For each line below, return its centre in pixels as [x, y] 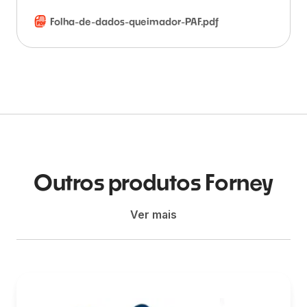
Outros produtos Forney [153, 182]
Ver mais [153, 214]
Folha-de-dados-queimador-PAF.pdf [134, 22]
